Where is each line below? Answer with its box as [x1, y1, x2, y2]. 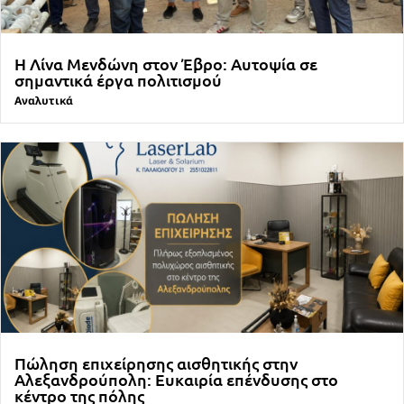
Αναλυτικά [14, 93, 73, 109]
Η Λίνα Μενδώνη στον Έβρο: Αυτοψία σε [14, 53, 317, 75]
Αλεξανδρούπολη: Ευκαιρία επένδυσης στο [14, 369, 338, 390]
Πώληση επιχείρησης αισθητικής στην [14, 353, 298, 374]
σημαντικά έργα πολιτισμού [14, 69, 222, 91]
